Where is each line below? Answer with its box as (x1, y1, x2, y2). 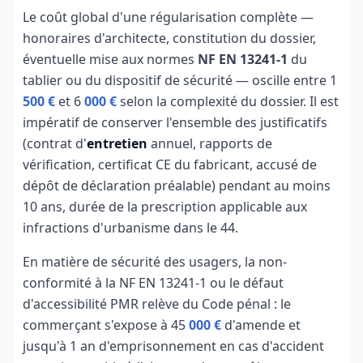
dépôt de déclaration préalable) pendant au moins (23, 177, 331, 194)
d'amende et (221, 316, 301, 334)
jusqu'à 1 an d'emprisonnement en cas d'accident (23, 337, 324, 355)
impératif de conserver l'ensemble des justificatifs (23, 113, 327, 131)
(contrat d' (23, 135, 87, 152)
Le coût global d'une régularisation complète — (23, 8, 314, 26)
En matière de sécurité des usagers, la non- (23, 253, 287, 271)
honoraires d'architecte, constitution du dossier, (23, 29, 316, 47)
